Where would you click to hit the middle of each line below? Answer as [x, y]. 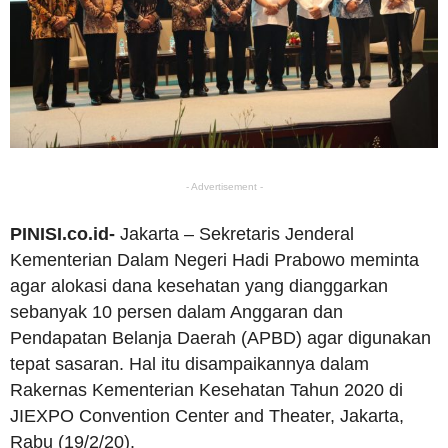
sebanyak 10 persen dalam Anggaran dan [176, 312]
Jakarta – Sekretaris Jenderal [234, 234]
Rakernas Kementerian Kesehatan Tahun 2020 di [206, 390]
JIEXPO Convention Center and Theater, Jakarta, [207, 416]
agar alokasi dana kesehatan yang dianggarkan [199, 286]
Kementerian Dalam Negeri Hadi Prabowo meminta [214, 260]
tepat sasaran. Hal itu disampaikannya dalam [189, 364]
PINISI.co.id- [62, 234]
